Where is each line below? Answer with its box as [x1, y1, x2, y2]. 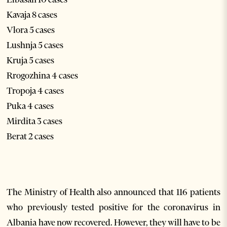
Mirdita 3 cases [7, 116, 63, 127]
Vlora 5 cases [7, 24, 55, 35]
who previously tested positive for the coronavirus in [7, 202, 220, 213]
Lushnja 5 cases [7, 40, 64, 51]
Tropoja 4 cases [7, 85, 64, 96]
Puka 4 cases [7, 100, 54, 111]
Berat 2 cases [7, 131, 54, 142]
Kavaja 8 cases [7, 9, 58, 20]
